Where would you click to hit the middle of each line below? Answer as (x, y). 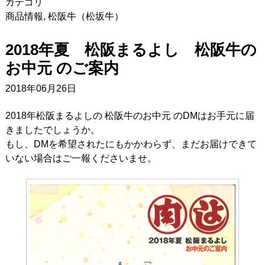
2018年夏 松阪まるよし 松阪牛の (131, 49)
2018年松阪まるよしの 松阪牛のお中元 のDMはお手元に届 (130, 115)
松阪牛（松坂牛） (85, 16)
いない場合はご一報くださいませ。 (81, 158)
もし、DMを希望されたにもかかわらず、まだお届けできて (131, 144)
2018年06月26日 (41, 88)
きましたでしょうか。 (52, 130)
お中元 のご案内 (62, 68)
